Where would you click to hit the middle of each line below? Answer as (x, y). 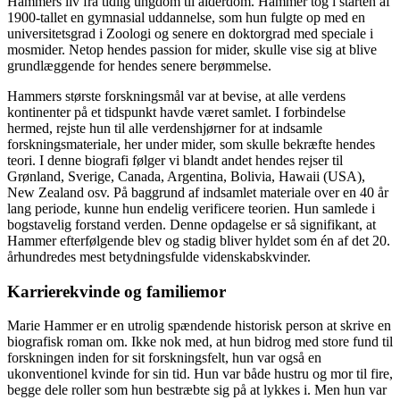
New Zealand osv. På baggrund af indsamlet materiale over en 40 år (198, 192)
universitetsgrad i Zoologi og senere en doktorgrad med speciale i (190, 33)
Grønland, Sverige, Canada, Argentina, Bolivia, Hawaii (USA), (186, 176)
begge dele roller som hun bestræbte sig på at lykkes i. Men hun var (197, 390)
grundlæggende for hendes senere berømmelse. (139, 65)
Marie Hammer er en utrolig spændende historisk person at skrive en (199, 326)
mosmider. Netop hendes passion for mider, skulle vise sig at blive (192, 49)
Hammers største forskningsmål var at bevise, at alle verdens (176, 96)
